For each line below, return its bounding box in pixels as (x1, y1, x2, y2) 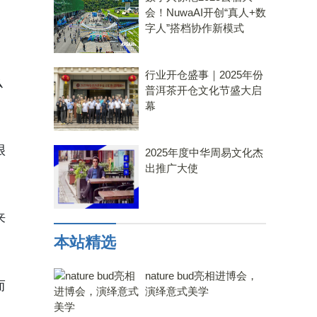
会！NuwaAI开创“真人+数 (145, 6, 266, 18)
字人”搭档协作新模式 (145, 22, 244, 34)
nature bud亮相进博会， (145, 270, 258, 282)
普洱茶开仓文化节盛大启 (145, 84, 262, 96)
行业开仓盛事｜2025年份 (145, 69, 263, 81)
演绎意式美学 (145, 285, 209, 297)
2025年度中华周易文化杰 (145, 146, 263, 158)
